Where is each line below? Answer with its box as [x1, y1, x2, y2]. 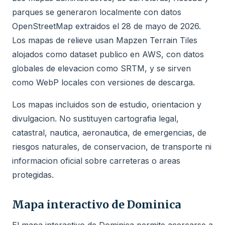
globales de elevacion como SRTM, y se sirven [12, 63, 191, 73]
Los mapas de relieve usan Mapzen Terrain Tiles [12, 35, 197, 45]
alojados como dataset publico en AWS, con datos [12, 49, 204, 59]
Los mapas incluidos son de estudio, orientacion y [12, 99, 201, 109]
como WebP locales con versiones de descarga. [12, 77, 195, 87]
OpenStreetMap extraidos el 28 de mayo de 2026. [12, 21, 201, 31]
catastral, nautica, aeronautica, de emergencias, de [12, 127, 206, 138]
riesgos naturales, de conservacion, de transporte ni [12, 141, 211, 152]
